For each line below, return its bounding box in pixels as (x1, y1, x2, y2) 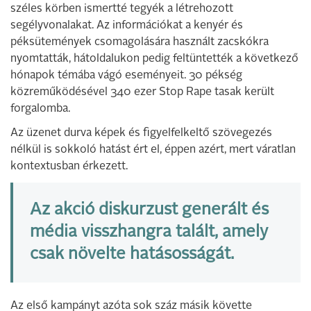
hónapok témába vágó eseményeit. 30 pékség (10, 70, 242, 82)
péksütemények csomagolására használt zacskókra (10, 37, 269, 49)
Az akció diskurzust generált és (30, 202, 269, 219)
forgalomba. (10, 103, 70, 115)
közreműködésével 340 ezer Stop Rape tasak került (10, 87, 274, 99)
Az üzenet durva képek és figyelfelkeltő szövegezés (10, 128, 272, 140)
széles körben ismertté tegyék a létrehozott (10, 3, 233, 15)
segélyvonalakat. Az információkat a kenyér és (10, 20, 243, 32)
